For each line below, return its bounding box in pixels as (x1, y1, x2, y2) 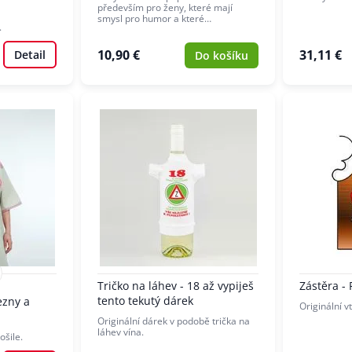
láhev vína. (97, 325, 146, 339)
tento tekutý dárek (97, 293, 193, 309)
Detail (14, 46, 46, 62)
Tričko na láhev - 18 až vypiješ (97, 278, 254, 294)
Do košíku (195, 47, 248, 63)
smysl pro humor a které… (97, 11, 211, 25)
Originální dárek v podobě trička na (97, 314, 250, 328)
